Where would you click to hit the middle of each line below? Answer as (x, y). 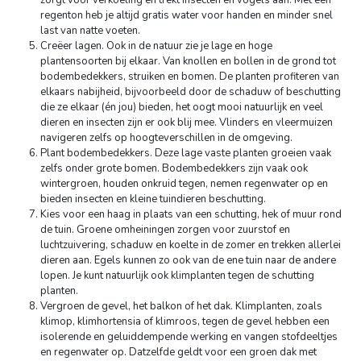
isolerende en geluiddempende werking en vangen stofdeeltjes (189, 337)
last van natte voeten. (90, 31)
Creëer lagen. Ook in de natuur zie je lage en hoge (156, 46)
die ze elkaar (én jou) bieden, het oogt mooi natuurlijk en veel (182, 107)
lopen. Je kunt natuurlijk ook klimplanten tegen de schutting (177, 276)
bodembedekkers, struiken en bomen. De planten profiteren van (190, 77)
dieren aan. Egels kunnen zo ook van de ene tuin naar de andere (188, 260)
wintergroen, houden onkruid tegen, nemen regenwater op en (184, 184)
